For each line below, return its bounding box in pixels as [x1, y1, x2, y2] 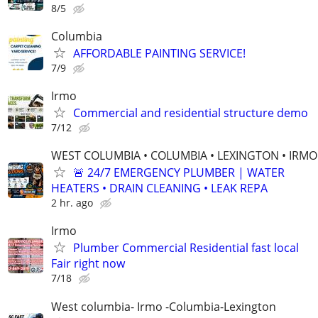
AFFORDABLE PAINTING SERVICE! [73, 45, 246, 61]
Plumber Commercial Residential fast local [73, 240, 299, 256]
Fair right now [51, 256, 125, 272]
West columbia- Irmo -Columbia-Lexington [51, 298, 276, 314]
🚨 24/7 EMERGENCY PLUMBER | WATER [73, 165, 285, 181]
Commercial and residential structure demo [73, 104, 308, 121]
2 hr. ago [51, 196, 93, 210]
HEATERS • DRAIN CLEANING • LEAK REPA [51, 180, 268, 197]
